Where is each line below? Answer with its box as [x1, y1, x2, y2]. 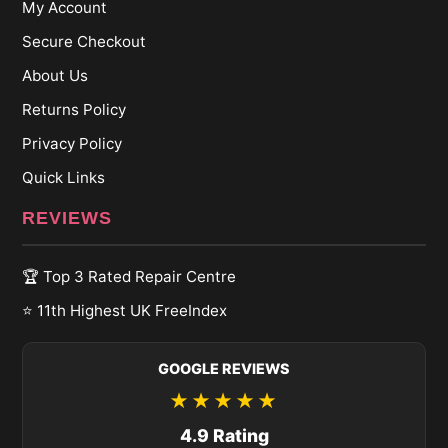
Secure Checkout [22, 32, 147, 52]
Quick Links [22, 168, 106, 188]
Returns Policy [22, 100, 127, 120]
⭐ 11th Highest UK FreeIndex [22, 301, 228, 321]
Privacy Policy [22, 134, 123, 154]
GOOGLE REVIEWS [158, 360, 290, 378]
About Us [22, 66, 89, 86]
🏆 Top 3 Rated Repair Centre [22, 267, 237, 287]
